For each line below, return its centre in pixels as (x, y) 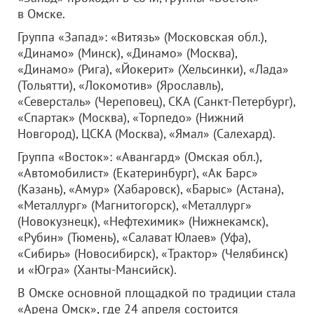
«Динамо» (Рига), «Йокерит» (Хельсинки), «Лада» (153, 69)
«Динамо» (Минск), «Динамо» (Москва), (127, 53)
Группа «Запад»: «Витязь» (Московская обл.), (142, 37)
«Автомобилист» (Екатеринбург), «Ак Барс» (138, 173)
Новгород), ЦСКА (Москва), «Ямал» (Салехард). (146, 134)
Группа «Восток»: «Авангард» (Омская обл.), (139, 157)
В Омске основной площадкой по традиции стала (157, 293)
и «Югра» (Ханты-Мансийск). (97, 269)
